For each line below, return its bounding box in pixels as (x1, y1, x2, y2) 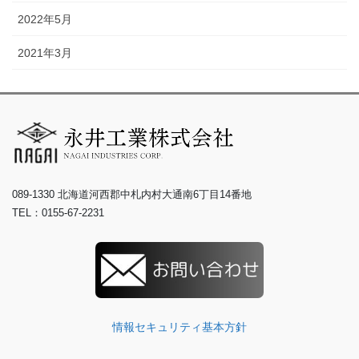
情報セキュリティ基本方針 (112, 321, 247, 334)
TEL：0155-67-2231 (12, 207, 104, 220)
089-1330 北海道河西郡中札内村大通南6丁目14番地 (12, 188, 252, 201)
